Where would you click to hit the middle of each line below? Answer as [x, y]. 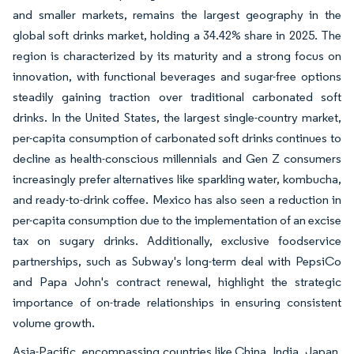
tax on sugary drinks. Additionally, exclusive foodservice [177, 241]
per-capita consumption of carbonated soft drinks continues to [177, 138]
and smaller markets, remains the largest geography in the [177, 15]
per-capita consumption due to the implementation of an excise [177, 220]
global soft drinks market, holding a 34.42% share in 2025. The [177, 36]
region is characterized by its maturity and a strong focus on [177, 56]
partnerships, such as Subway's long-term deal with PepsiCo [177, 262]
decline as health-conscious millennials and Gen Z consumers [177, 159]
